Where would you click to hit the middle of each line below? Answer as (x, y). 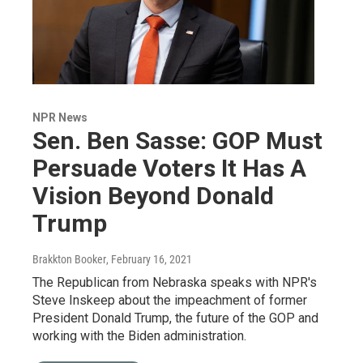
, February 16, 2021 (149, 259)
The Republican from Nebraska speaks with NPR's (175, 282)
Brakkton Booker (69, 259)
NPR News (60, 117)
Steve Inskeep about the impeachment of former (170, 300)
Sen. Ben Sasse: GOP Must (177, 140)
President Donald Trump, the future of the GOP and (175, 318)
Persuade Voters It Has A (169, 168)
